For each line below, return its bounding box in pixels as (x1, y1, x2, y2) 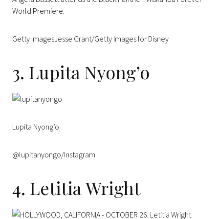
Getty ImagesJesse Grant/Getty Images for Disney (12, 33, 169, 44)
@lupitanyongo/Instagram (12, 149, 95, 159)
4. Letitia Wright (12, 175, 140, 199)
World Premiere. (12, 5, 65, 16)
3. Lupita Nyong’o (12, 60, 150, 84)
